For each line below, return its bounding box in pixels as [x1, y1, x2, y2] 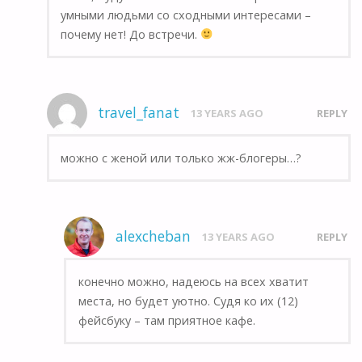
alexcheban [115, 227, 191, 246]
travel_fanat [98, 103, 180, 123]
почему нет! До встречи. [60, 26, 200, 42]
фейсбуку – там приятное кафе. [78, 312, 255, 328]
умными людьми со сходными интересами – [60, 6, 311, 23]
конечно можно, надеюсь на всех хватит [78, 273, 309, 289]
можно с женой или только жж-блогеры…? [60, 149, 301, 166]
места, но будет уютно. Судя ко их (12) [78, 293, 298, 309]
